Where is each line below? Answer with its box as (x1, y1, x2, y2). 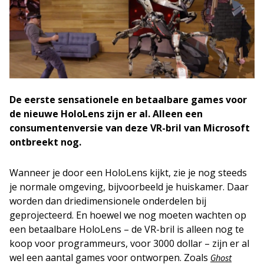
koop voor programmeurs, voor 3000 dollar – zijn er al (9, 236, 249, 250)
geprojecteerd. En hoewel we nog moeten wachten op (9, 208, 246, 222)
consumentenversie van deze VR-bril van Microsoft (9, 121, 250, 134)
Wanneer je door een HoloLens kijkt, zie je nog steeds (9, 166, 247, 179)
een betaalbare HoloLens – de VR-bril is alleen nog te (9, 222, 244, 236)
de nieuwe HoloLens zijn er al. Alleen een (9, 107, 203, 120)
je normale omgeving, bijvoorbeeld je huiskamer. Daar (9, 180, 249, 193)
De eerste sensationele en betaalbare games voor (9, 93, 247, 106)
